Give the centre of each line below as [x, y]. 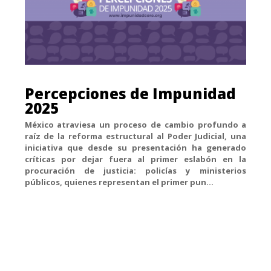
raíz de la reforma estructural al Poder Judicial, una [135, 136]
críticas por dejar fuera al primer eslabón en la [135, 159]
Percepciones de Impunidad [130, 94]
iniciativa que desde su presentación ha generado [135, 148]
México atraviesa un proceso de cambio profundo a [135, 125]
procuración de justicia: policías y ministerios [135, 171]
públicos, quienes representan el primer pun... [119, 182]
